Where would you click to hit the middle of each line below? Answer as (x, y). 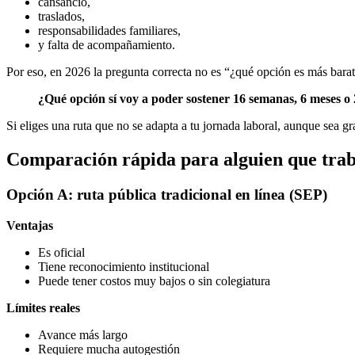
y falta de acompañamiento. (107, 45)
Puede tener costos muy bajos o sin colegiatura (154, 281)
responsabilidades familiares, (109, 31)
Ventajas (30, 225)
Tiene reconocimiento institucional (124, 266)
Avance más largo (83, 334)
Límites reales (43, 307)
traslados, (61, 17)
